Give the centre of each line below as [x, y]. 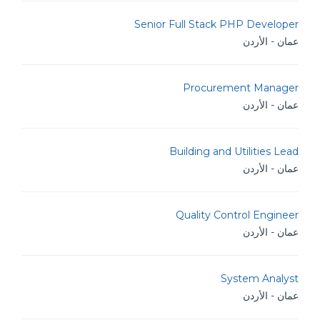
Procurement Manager [241, 88]
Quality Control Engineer [237, 215]
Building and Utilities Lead [234, 151]
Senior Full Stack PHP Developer [216, 24]
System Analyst [260, 279]
